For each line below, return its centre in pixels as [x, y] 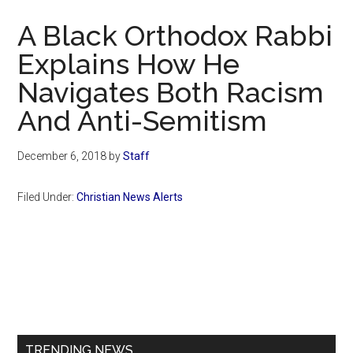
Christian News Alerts [130, 197]
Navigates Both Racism [171, 93]
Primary [59, 285]
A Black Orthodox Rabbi [175, 36]
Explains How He [129, 64]
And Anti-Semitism [143, 121]
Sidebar [59, 314]
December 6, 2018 [62, 156]
